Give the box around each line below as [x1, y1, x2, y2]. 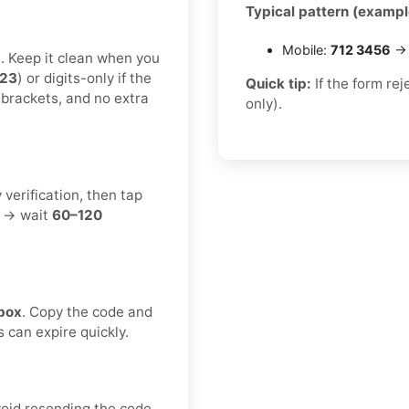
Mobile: [282, 42, 330, 58]
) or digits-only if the [17, 69, 152, 88]
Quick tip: [246, 75, 311, 93]
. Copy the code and [22, 303, 152, 321]
